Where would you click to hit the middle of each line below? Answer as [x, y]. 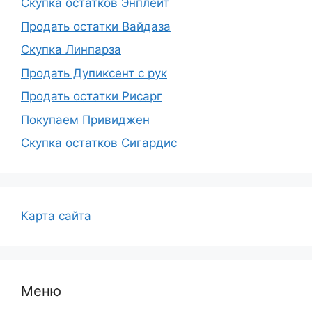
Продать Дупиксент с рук [94, 73]
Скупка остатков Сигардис [99, 143]
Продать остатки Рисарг [92, 96]
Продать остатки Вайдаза [96, 26]
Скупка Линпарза [71, 50]
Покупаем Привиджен [85, 119]
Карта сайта [56, 216]
